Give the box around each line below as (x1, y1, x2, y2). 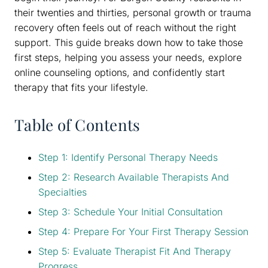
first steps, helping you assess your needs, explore (14, 51, 242, 63)
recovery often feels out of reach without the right (14, 21, 236, 33)
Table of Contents (14, 114, 141, 135)
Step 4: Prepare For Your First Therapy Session (38, 225, 248, 237)
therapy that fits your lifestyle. (14, 81, 148, 93)
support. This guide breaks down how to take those (14, 36, 243, 48)
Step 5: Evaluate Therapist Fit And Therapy (38, 245, 231, 257)
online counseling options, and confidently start (14, 66, 225, 78)
